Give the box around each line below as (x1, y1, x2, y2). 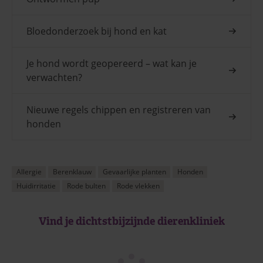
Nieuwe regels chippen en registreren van (26, 103, 211, 116)
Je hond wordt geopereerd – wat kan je (26, 56, 197, 70)
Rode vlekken (116, 180, 160, 191)
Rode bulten (66, 180, 106, 191)
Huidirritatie (16, 180, 56, 191)
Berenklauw (52, 166, 92, 177)
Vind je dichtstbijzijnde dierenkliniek (38, 214, 225, 228)
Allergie (16, 166, 42, 177)
